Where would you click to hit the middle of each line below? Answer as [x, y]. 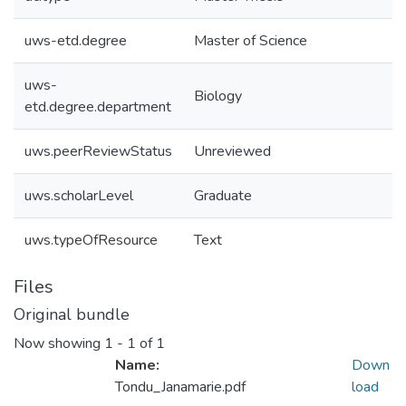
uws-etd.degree [76, 41]
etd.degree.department [98, 107]
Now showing [59, 344]
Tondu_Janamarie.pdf [180, 387]
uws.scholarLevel [79, 196]
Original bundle [72, 314]
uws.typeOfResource [91, 240]
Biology [218, 96]
